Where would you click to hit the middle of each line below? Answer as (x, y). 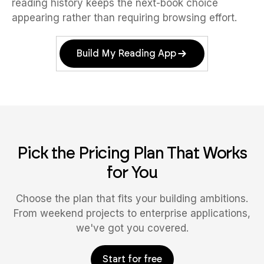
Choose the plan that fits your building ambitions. (132, 199)
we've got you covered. (132, 228)
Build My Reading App (126, 54)
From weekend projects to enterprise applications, (132, 214)
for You (132, 172)
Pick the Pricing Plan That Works (132, 153)
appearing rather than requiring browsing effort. (124, 18)
